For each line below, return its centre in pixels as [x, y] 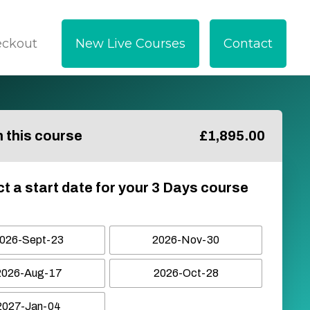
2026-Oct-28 [186, 273]
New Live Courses [131, 44]
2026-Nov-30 [186, 240]
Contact [248, 44]
